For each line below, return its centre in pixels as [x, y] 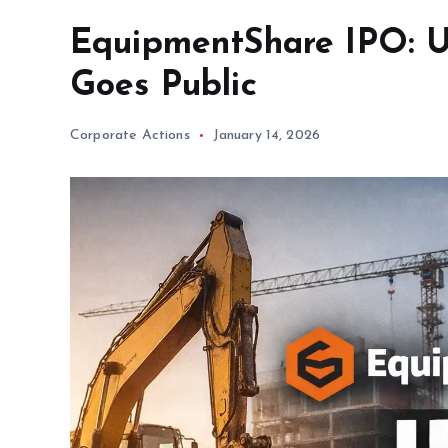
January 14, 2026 [266, 136]
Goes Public [163, 87]
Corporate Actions [130, 136]
